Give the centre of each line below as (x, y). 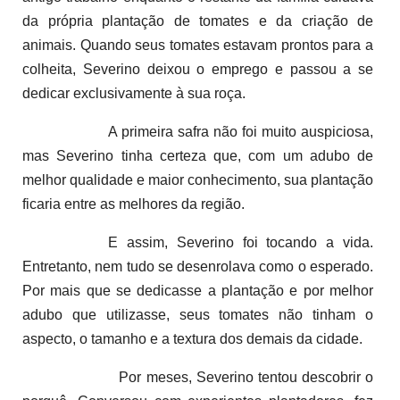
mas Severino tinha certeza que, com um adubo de (198, 155)
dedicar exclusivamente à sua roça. (134, 93)
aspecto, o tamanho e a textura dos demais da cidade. (192, 338)
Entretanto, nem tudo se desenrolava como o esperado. (198, 266)
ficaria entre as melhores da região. (133, 204)
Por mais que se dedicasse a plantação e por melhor (198, 290)
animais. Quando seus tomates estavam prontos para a (198, 45)
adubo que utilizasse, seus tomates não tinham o (198, 314)
